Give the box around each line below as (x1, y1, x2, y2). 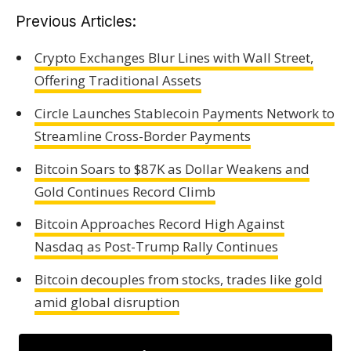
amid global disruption (34, 293, 179, 311)
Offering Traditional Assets (34, 71, 201, 89)
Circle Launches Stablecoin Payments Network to (34, 103, 335, 122)
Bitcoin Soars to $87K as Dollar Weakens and (34, 159, 309, 178)
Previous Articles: (16, 13, 136, 31)
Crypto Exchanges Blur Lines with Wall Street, (34, 49, 313, 67)
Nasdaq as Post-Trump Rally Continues (34, 237, 278, 256)
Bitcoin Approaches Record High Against (34, 215, 284, 233)
